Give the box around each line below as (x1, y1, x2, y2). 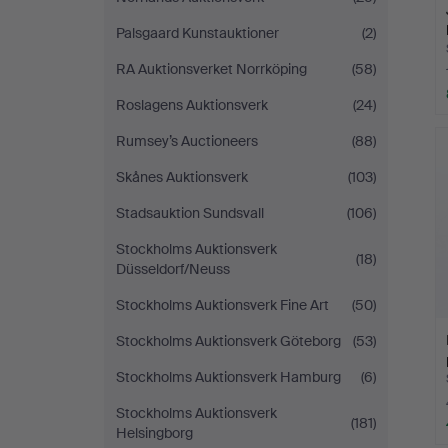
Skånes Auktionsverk (116, 168, 248, 186)
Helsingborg (116, 424, 193, 442)
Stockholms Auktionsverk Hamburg (116, 368, 341, 386)
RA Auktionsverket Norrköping (116, 60, 307, 78)
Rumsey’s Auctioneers (116, 132, 258, 150)
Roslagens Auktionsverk (116, 96, 268, 114)
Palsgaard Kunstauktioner (116, 24, 279, 42)
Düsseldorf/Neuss (116, 260, 230, 278)
